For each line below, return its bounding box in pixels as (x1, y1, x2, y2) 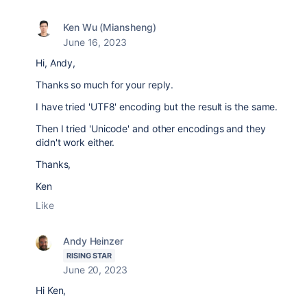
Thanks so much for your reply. (36, 79, 173, 90)
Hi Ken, (36, 284, 66, 296)
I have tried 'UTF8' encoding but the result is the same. (36, 101, 278, 112)
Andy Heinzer (63, 235, 123, 247)
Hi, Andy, (36, 57, 76, 69)
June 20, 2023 (63, 264, 127, 275)
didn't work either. (36, 136, 115, 148)
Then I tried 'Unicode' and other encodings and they (36, 123, 266, 134)
